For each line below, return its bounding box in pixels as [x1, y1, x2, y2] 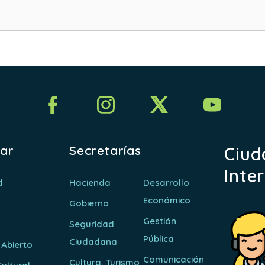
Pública [143, 232, 174, 244]
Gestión [143, 215, 177, 227]
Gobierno [69, 197, 109, 209]
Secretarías [69, 142, 141, 158]
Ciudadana [69, 235, 117, 247]
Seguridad [69, 218, 114, 230]
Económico [143, 194, 191, 206]
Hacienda [69, 176, 111, 188]
